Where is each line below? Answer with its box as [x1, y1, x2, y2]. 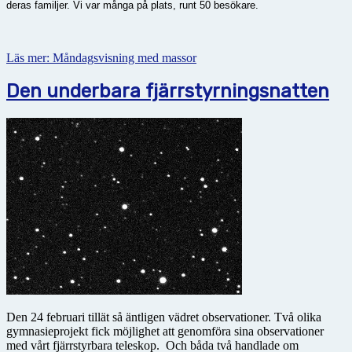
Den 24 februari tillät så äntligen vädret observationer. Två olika [6, 310, 321, 324]
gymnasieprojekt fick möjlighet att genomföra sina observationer [6, 324, 324, 339]
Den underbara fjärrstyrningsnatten [6, 80, 329, 103]
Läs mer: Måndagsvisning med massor [6, 50, 196, 64]
